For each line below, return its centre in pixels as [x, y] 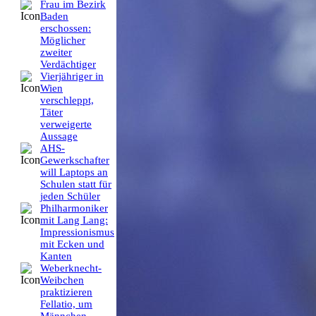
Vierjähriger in [72, 77]
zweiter [56, 53]
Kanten [56, 256]
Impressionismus [77, 232]
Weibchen [62, 280]
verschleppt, [67, 101]
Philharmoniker [74, 208]
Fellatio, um [66, 304]
